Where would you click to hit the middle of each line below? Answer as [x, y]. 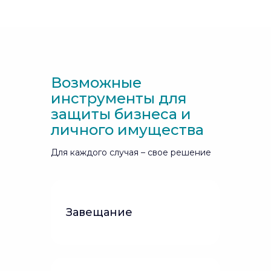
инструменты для [119, 98]
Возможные [96, 83]
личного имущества [127, 130]
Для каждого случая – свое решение [131, 152]
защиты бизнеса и [121, 114]
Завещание [99, 212]
